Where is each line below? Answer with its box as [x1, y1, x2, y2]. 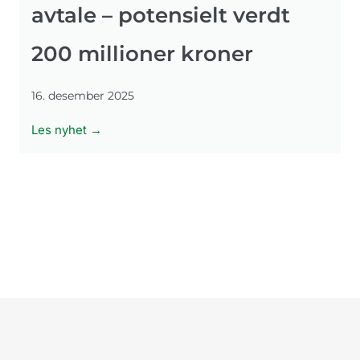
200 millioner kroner [31, 40, 253, 67]
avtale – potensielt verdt [31, 2, 290, 28]
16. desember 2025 [31, 88, 134, 103]
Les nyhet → [31, 121, 102, 137]
